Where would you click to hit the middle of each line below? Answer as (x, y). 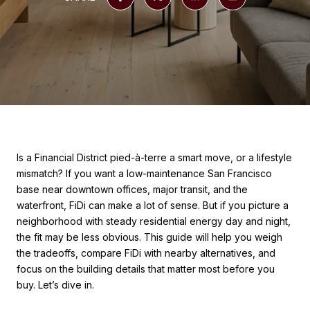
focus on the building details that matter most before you (146, 269)
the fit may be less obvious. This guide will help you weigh (149, 237)
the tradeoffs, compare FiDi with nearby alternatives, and (146, 253)
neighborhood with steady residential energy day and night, (154, 221)
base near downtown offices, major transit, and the (132, 189)
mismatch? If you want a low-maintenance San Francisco (144, 173)
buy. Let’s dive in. (55, 285)
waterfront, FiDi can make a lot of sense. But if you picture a (153, 205)
